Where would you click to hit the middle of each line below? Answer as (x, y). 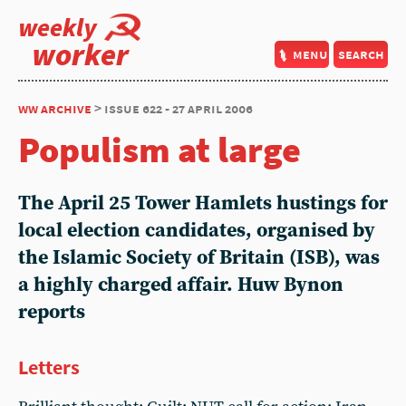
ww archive (55, 108)
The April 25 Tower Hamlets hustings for (203, 203)
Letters (49, 367)
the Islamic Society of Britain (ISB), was (199, 258)
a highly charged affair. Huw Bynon (181, 285)
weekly (58, 27)
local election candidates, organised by (197, 231)
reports (52, 312)
